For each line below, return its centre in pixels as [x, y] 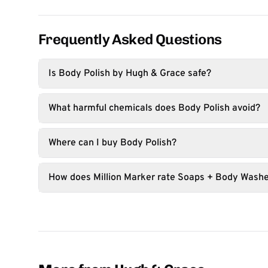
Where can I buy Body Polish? [112, 143]
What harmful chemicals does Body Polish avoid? [154, 108]
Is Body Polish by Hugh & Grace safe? [130, 74]
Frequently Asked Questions [130, 39]
